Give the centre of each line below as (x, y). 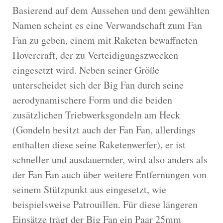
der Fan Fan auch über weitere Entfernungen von (110, 174)
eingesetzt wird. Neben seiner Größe (86, 70)
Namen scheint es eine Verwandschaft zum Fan (107, 25)
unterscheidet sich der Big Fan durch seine (98, 85)
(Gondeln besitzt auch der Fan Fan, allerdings (104, 129)
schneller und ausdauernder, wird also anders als (110, 159)
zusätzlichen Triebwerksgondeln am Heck (96, 114)
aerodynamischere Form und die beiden (92, 100)
